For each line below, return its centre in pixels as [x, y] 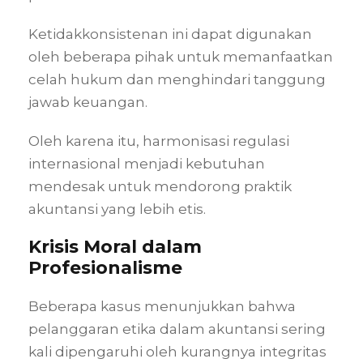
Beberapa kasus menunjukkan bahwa [162, 306]
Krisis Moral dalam [115, 246]
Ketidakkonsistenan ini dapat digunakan [170, 34]
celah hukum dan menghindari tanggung [177, 79]
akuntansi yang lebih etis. [117, 209]
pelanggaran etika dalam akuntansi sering [177, 329]
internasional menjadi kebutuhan [147, 163]
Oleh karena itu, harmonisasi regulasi [159, 141]
